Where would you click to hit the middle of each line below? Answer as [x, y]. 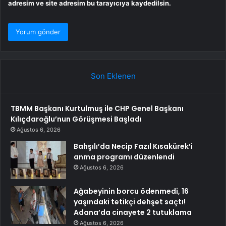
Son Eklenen [113, 76]
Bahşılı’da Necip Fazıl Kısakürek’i [133, 147]
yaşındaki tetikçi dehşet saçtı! [130, 202]
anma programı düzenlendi [124, 157]
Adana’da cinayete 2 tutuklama [133, 213]
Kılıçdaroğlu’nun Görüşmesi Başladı [76, 119]
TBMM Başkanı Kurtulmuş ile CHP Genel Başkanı [97, 109]
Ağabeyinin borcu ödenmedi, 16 [131, 191]
